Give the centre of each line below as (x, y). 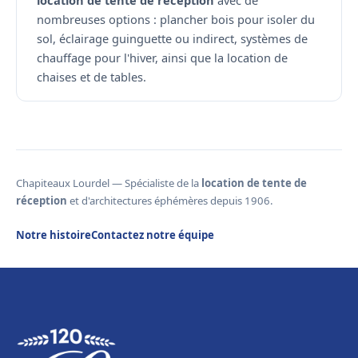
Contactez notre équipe (153, 235)
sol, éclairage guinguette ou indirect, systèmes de (172, 39)
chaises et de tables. (91, 77)
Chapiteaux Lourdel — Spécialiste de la (109, 183)
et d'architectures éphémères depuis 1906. (170, 201)
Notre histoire (54, 235)
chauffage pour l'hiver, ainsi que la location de (162, 58)
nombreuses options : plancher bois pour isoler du (176, 20)
